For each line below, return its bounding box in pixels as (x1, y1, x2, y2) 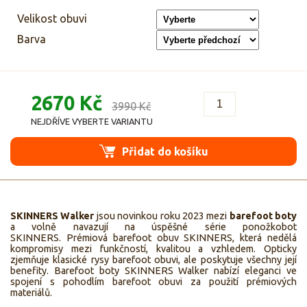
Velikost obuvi (17, 12, 87, 25)
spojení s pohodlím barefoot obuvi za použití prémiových (10, 276, 297, 288)
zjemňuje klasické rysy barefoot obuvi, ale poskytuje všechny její (10, 254, 297, 266)
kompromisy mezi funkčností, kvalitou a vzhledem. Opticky (10, 243, 297, 255)
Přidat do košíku (119, 145, 208, 158)
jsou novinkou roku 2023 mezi (94, 210, 228, 222)
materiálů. (10, 287, 52, 299)
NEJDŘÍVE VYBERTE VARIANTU (31, 116, 153, 126)
